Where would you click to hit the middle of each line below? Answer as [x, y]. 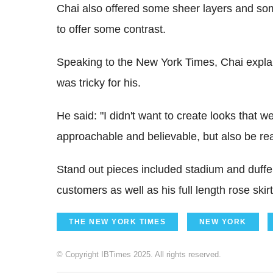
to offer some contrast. [111, 30]
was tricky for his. [99, 83]
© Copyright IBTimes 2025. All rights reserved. [139, 255]
